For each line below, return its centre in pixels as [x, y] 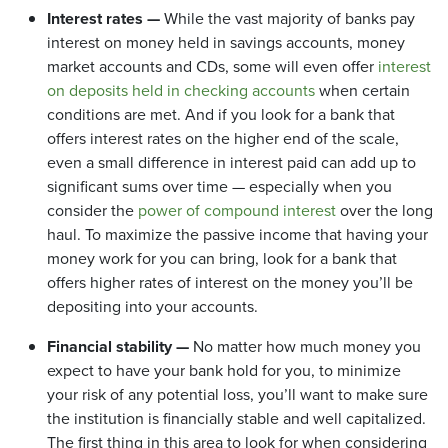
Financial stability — [118, 347]
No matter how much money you [305, 347]
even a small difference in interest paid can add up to [231, 163]
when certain [362, 91]
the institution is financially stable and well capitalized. [236, 419]
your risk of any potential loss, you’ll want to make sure [237, 395]
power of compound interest [237, 211]
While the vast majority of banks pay [287, 19]
